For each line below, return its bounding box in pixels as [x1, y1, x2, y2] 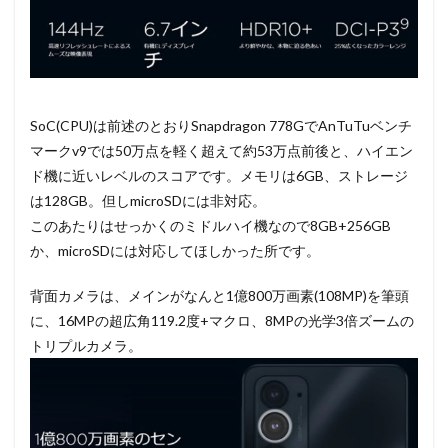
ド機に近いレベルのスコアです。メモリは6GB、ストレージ [30, 167, 408, 185]
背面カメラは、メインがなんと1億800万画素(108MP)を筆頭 [30, 287, 409, 305]
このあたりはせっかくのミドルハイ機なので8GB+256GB [30, 217, 391, 235]
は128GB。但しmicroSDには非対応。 [30, 192, 266, 210]
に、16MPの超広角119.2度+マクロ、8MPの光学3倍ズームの [30, 312, 414, 330]
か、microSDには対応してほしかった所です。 [30, 242, 320, 260]
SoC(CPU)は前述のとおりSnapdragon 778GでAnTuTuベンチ [30, 117, 412, 135]
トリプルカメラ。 [30, 337, 142, 355]
